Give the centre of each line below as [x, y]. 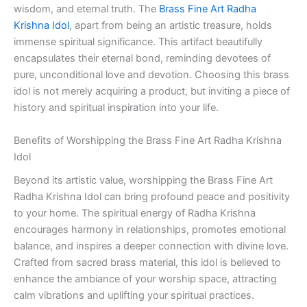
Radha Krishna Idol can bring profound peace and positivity [152, 196]
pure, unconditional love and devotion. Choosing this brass [151, 75]
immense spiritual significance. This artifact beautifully [138, 42]
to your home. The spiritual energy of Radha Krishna [135, 213]
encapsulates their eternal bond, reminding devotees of [142, 59]
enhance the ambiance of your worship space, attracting [145, 279]
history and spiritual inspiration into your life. [116, 108]
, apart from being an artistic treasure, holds [171, 26]
